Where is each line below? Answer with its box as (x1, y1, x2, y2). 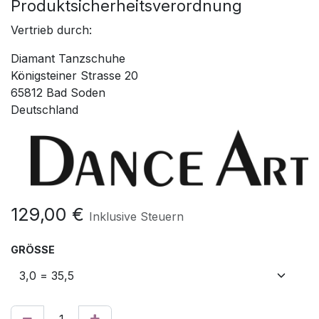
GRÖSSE (11, 243, 48, 256)
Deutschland (11, 102, 78, 117)
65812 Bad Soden (11, 85, 105, 100)
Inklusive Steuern (89, 209, 184, 224)
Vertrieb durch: (11, 22, 92, 37)
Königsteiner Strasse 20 (11, 68, 138, 83)
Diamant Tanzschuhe (11, 51, 125, 66)
